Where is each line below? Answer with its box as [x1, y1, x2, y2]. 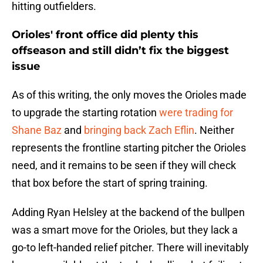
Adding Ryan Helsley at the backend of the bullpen [12, 206, 245, 219]
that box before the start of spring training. [12, 177, 208, 190]
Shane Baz [12, 124, 62, 137]
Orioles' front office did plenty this [12, 28, 198, 42]
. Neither [194, 124, 234, 137]
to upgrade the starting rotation [12, 106, 159, 119]
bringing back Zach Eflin [84, 124, 194, 137]
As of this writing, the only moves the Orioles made [12, 89, 247, 102]
